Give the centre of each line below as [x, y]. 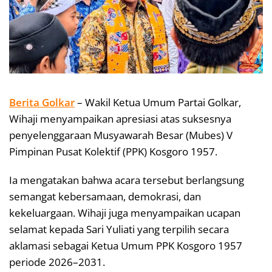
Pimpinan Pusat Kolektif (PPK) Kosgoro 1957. [113, 152]
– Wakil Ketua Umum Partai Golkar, [158, 103]
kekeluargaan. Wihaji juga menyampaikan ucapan [125, 213]
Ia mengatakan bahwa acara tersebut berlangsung [127, 180]
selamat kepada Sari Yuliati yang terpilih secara [119, 229]
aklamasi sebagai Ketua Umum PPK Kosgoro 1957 [126, 246]
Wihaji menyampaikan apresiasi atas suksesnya [120, 119]
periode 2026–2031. [57, 262]
